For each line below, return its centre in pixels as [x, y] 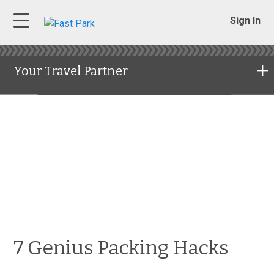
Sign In [245, 20]
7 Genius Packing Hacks [121, 248]
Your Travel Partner [71, 71]
